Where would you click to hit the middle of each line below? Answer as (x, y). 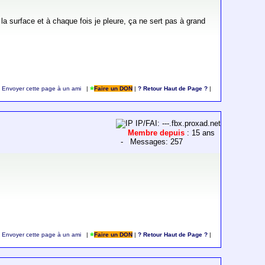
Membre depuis (158, 133)
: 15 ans (201, 133)
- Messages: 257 (150, 142)
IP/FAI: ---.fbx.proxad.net (177, 124)
